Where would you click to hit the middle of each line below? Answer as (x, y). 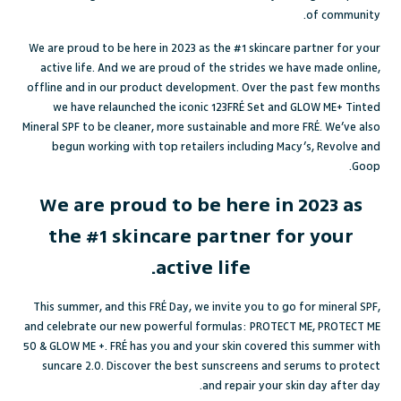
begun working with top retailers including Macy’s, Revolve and (216, 146)
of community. (343, 15)
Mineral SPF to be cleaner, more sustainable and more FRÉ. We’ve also (201, 127)
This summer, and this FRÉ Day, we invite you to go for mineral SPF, (206, 307)
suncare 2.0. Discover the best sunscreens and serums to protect (211, 366)
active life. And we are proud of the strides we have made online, (210, 68)
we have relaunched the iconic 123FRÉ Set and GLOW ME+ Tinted (216, 107)
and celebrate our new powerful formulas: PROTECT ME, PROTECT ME (202, 326)
